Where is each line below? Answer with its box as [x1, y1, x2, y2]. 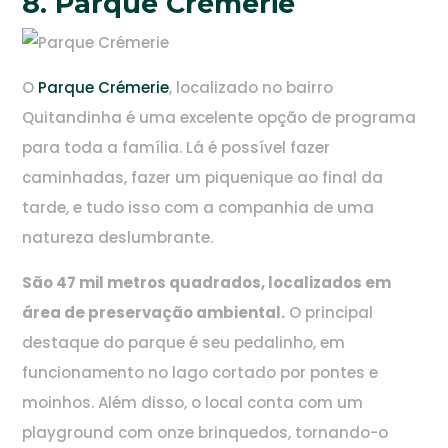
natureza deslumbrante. [22, 227, 214, 249]
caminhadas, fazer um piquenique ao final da [22, 167, 384, 189]
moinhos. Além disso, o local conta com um [22, 392, 364, 414]
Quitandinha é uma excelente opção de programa [22, 107, 417, 129]
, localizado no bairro [169, 77, 334, 99]
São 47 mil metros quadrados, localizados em [22, 272, 392, 294]
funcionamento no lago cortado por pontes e [22, 362, 379, 384]
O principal [285, 302, 374, 324]
